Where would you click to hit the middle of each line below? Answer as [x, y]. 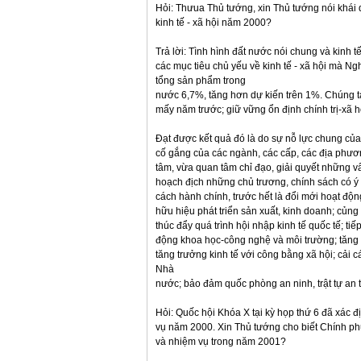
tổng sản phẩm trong [201, 81]
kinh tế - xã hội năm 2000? [214, 23]
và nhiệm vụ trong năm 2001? [221, 342]
